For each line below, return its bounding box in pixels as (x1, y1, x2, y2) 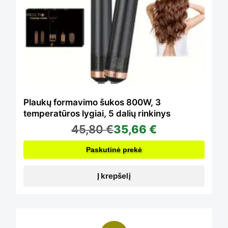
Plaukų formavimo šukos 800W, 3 (23, 97, 161, 108)
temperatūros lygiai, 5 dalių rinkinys (23, 108, 170, 119)
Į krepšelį (97, 171, 131, 181)
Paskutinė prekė (86, 146, 142, 154)
